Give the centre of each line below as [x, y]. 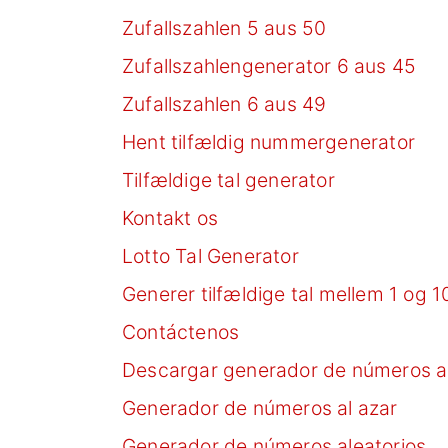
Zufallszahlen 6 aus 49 [224, 103]
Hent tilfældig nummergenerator [268, 141]
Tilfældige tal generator [228, 179]
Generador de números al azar [260, 407]
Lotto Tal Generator [210, 255]
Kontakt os [170, 217]
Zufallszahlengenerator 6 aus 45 [269, 65]
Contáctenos [181, 331]
